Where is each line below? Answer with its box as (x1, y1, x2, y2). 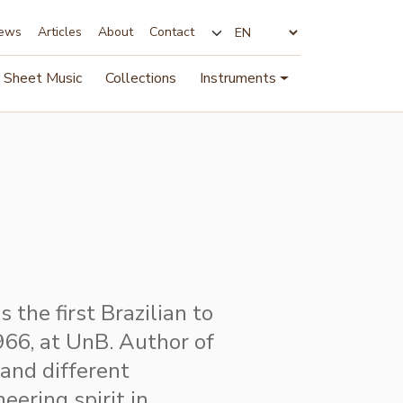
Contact (149, 23, 194, 40)
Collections (105, 68, 177, 88)
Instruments (200, 68, 277, 88)
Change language (201, 55, 309, 75)
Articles (38, 23, 82, 40)
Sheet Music (4, 68, 83, 88)
